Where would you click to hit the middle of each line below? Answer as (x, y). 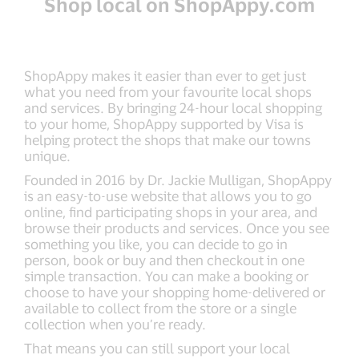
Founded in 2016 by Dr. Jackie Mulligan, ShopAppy (178, 179)
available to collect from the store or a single (160, 308)
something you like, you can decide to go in (156, 244)
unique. (47, 155)
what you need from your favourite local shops (168, 91)
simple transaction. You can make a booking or (166, 276)
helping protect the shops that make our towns (167, 139)
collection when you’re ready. (115, 324)
